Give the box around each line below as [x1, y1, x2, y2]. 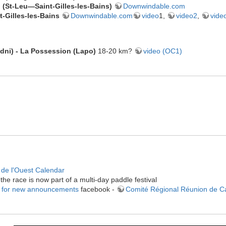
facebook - [79, 185, 117, 194]
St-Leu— [5, 2, 35, 10]
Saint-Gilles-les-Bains [35, 2, 109, 10]
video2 [176, 11, 197, 20]
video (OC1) [143, 47, 182, 55]
